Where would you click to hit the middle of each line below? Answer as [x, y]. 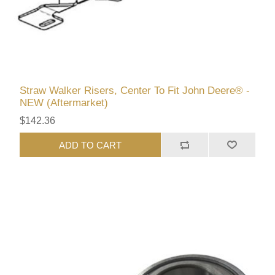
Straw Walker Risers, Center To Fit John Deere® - [135, 91]
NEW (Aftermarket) [64, 103]
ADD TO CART [91, 145]
